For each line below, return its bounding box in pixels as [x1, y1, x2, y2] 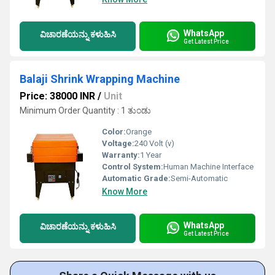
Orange [126, 127, 152, 136]
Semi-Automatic [171, 174, 228, 183]
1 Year [140, 150, 161, 160]
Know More [102, 187, 147, 196]
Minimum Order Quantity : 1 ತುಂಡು [20, 106, 151, 115]
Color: [102, 127, 126, 136]
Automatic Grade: [102, 174, 171, 183]
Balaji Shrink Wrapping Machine [20, 72, 180, 85]
